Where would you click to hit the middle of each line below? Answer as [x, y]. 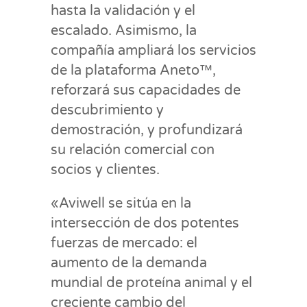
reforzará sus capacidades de [146, 90]
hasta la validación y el [123, 11]
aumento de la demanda [129, 263]
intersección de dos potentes [145, 223]
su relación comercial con [133, 150]
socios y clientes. [105, 170]
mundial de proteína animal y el [151, 283]
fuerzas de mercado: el [124, 243]
